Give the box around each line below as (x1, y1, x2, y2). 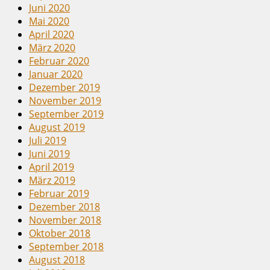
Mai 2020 (29, 14, 69, 28)
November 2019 (29, 93, 101, 107)
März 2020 (29, 40, 75, 54)
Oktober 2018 (29, 226, 90, 240)
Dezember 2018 (29, 199, 100, 213)
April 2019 (29, 160, 74, 174)
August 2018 (29, 253, 85, 266)
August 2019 (29, 120, 85, 134)
